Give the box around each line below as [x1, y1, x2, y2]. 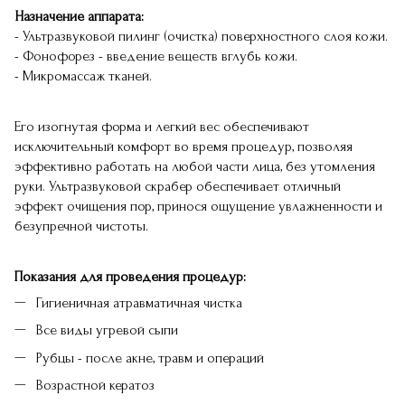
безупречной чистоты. [14, 218, 148, 234]
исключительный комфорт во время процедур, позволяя [14, 138, 353, 155]
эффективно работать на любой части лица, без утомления [14, 158, 375, 174]
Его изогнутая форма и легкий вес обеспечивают [14, 118, 309, 135]
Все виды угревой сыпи [36, 322, 178, 339]
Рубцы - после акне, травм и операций [36, 349, 264, 366]
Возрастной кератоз [36, 377, 155, 394]
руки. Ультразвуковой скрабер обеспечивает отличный [14, 178, 341, 194]
